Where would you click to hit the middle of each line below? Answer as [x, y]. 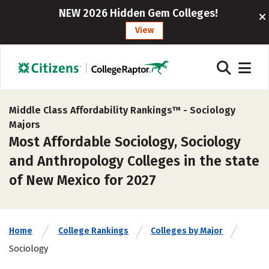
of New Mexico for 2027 [83, 180]
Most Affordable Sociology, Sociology [125, 142]
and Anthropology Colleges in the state [134, 161]
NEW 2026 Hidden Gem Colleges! [139, 13]
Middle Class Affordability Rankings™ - [99, 110]
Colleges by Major [187, 231]
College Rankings [93, 231]
